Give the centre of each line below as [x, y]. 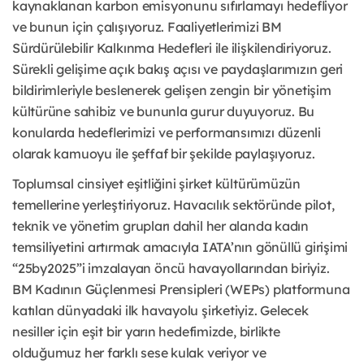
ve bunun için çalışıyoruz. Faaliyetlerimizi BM [147, 27]
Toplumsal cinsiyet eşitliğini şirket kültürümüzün [156, 184]
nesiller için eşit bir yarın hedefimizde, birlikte [146, 332]
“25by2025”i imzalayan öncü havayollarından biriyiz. [171, 269]
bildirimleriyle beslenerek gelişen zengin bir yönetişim [172, 91]
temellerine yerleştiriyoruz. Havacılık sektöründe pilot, [173, 205]
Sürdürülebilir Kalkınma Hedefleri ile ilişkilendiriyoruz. [172, 48]
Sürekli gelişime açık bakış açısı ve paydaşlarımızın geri [178, 69]
